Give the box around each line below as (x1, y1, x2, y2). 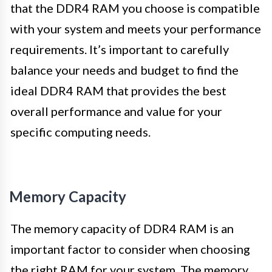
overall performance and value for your (10, 104, 222, 119)
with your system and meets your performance (10, 21, 261, 36)
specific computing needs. (10, 124, 151, 140)
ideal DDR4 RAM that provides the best (10, 83, 226, 98)
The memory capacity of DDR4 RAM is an (10, 221, 234, 236)
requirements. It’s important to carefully (10, 42, 229, 57)
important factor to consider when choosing (10, 242, 250, 257)
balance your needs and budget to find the (10, 63, 239, 78)
